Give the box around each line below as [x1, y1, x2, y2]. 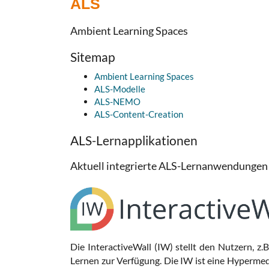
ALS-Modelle [94, 83, 145, 94]
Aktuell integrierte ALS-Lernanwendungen [70, 159, 268, 172]
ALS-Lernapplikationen [70, 133, 198, 148]
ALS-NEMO [94, 96, 141, 107]
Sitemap [70, 49, 115, 64]
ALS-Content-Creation [94, 109, 183, 119]
